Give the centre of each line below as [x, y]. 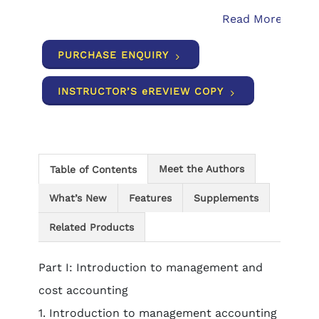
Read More [253, 19]
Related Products [91, 227]
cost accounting [83, 290]
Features [150, 198]
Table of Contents [93, 169]
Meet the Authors [201, 169]
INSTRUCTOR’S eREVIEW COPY [140, 91]
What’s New [78, 198]
